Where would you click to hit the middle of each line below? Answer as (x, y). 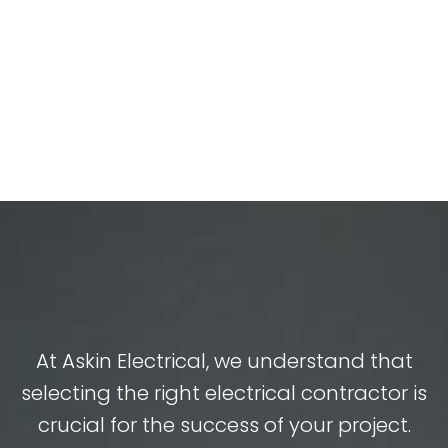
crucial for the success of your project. (224, 424)
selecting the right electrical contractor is (224, 392)
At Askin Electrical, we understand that (224, 360)
